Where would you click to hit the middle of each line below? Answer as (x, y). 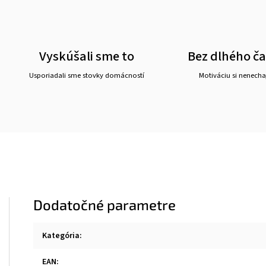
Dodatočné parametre (104, 205)
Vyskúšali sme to (87, 56)
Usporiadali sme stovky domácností (87, 75)
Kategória (61, 236)
